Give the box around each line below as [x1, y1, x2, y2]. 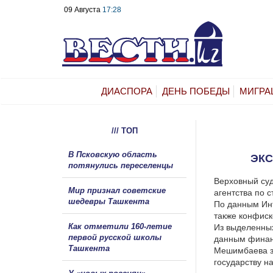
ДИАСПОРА [101, 85, 152, 96]
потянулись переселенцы [68, 160, 175, 170]
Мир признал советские [68, 185, 166, 195]
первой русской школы [68, 232, 161, 242]
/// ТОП [111, 126, 138, 135]
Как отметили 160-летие [68, 221, 172, 231]
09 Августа [64, 5, 102, 14]
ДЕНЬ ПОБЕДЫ [162, 85, 230, 96]
